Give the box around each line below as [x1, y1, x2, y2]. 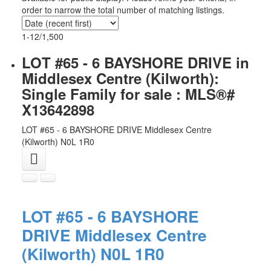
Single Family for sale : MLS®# [21, 83, 235, 104]
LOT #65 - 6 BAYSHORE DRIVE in [21, 51, 249, 73]
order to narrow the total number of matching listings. [21, 3, 224, 16]
